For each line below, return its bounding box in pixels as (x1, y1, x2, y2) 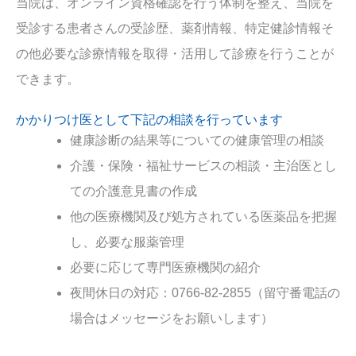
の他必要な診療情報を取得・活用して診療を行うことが (16, 46, 334, 60)
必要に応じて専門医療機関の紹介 (70, 261, 261, 275)
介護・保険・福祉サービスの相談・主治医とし (70, 159, 337, 173)
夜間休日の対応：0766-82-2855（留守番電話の (70, 286, 340, 300)
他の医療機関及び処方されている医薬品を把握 (70, 210, 337, 224)
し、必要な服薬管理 (70, 235, 184, 250)
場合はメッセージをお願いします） (70, 311, 273, 326)
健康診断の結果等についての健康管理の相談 (70, 133, 324, 148)
